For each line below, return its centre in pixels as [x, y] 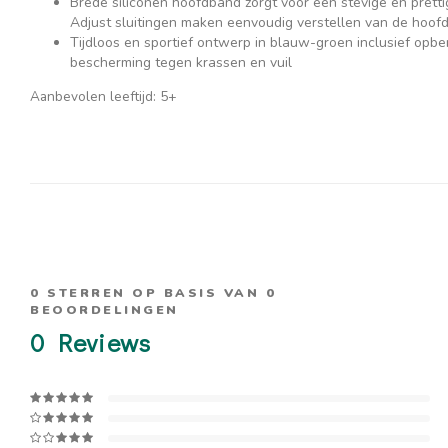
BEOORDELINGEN [104, 309]
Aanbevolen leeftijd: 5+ [103, 96]
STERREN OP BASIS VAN [153, 292]
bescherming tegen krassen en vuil [181, 62]
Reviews [98, 342]
